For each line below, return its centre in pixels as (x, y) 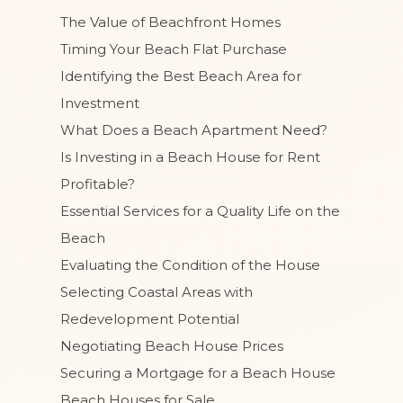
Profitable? (98, 184)
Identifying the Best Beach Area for (181, 76)
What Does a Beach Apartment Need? (194, 130)
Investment (100, 103)
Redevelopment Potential (150, 319)
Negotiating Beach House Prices (172, 346)
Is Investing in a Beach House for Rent (190, 157)
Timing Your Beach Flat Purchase (174, 49)
